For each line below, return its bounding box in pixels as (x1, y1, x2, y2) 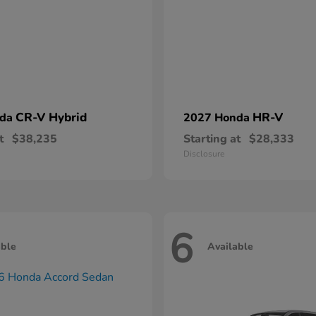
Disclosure (183, 148, 224, 159)
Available (207, 239, 253, 253)
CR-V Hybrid (16, 109, 87, 126)
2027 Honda (183, 110, 253, 126)
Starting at (183, 131, 241, 147)
